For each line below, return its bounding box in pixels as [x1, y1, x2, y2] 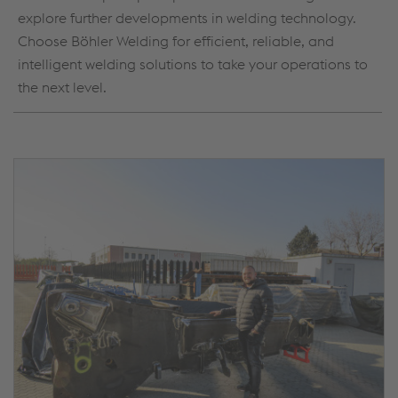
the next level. [18, 77, 107, 96]
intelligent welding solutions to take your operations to [18, 54, 368, 73]
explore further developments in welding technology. [18, 8, 356, 27]
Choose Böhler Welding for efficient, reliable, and [18, 31, 334, 50]
